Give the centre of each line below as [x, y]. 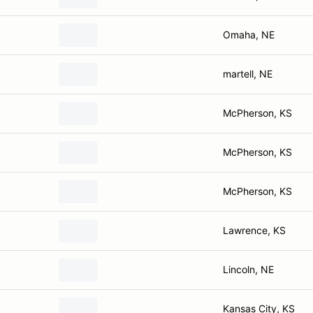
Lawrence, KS [254, 230]
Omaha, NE [249, 35]
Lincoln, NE [248, 269]
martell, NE [248, 74]
